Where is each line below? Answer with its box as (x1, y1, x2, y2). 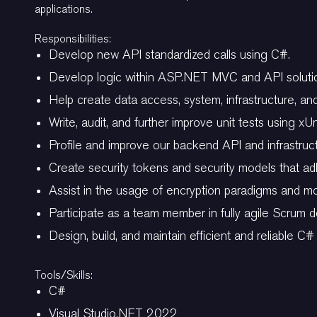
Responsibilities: (35, 32, 111, 45)
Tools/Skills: (35, 268, 93, 282)
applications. (35, 2, 93, 16)
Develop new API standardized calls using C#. (49, 47, 290, 62)
